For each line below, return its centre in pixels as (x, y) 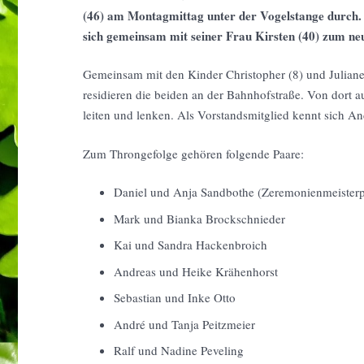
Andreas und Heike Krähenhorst (195, 271)
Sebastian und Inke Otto (174, 297)
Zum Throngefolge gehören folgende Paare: (193, 153)
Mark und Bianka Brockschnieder (201, 218)
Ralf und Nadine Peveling (178, 350)
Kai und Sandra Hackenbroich (190, 245)
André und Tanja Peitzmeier (186, 324)
